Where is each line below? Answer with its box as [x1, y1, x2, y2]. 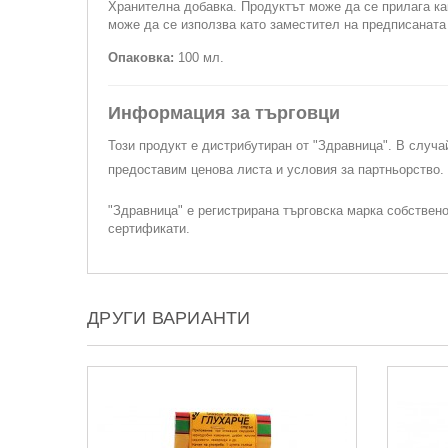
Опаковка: [108, 50, 178, 65]
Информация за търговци [108, 103, 340, 123]
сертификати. [108, 221, 190, 236]
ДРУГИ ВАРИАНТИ [87, 308, 251, 328]
